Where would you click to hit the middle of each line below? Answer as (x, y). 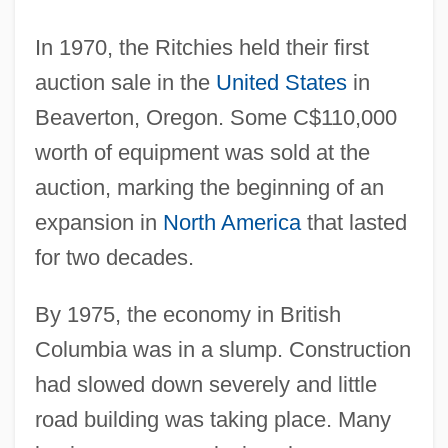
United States (281, 82)
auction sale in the (125, 82)
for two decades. (114, 257)
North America (231, 222)
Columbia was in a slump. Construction (222, 349)
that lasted (353, 222)
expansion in (98, 222)
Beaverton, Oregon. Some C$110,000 (215, 117)
